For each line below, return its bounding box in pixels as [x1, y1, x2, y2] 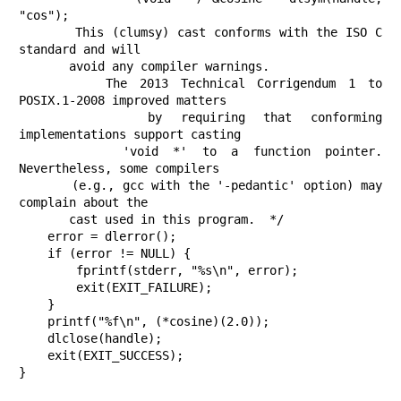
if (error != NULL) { [19, 246, 47, 261]
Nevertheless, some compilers [19, 161, 219, 176]
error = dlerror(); [19, 229, 47, 244]
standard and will [19, 42, 141, 57]
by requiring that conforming [19, 110, 149, 125]
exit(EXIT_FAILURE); [19, 280, 76, 295]
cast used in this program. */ [19, 212, 69, 227]
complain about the [19, 195, 148, 210]
